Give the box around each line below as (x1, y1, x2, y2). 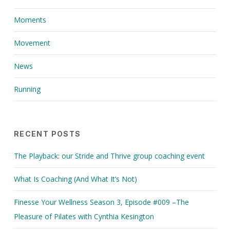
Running (13, 84, 41, 94)
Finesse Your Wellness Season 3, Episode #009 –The (13, 197, 189, 207)
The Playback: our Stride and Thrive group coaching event (13, 150, 205, 161)
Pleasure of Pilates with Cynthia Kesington (13, 211, 154, 221)
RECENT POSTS (13, 129, 81, 138)
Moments (13, 14, 46, 25)
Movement (13, 37, 50, 48)
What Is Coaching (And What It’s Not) (13, 174, 137, 184)
